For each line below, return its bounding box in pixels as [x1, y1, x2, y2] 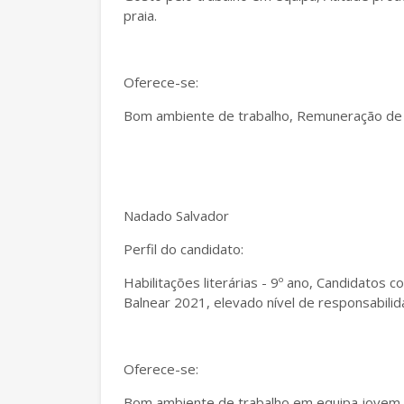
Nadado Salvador [124, 207, 229, 225]
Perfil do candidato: [124, 240, 247, 258]
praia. [124, 6, 157, 24]
